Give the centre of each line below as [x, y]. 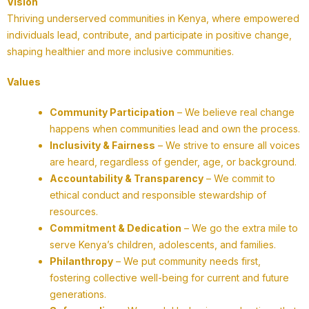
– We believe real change [235, 112]
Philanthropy [81, 261]
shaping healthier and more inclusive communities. [120, 52]
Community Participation [112, 112]
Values [24, 82]
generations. [78, 295]
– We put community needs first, [187, 261]
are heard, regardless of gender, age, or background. [173, 162]
